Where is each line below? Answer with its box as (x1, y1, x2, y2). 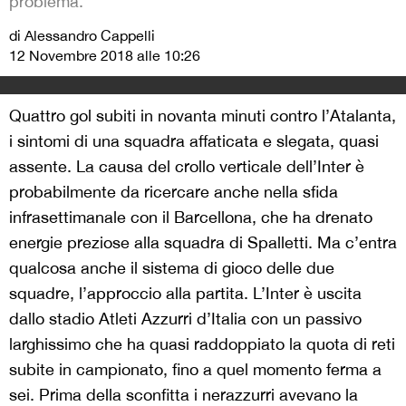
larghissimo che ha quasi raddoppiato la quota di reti (9, 334, 395, 353)
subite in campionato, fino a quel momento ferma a (9, 360, 382, 379)
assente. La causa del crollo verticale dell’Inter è (9, 157, 364, 176)
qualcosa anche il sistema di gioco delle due (9, 258, 334, 277)
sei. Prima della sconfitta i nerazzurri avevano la (9, 385, 358, 404)
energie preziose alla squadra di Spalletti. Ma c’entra (9, 233, 397, 252)
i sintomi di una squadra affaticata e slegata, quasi (9, 131, 379, 150)
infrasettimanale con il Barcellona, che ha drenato (9, 208, 372, 227)
